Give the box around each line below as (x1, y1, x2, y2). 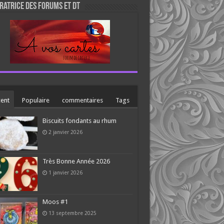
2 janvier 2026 (48, 129, 82, 135)
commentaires (61, 96, 103, 104)
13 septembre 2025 (48, 210, 96, 216)
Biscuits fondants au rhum (42, 117, 116, 124)
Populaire (21, 96, 49, 104)
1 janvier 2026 (48, 169, 82, 176)
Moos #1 (42, 198, 68, 206)
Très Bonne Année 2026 (42, 157, 110, 165)
